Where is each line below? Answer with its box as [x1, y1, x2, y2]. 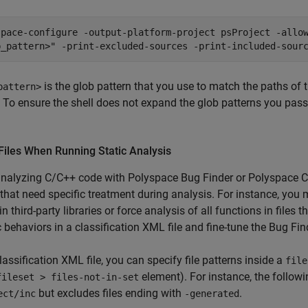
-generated [184, 288, 239, 299]
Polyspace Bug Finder [128, 171, 233, 184]
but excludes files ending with [36, 287, 184, 300]
